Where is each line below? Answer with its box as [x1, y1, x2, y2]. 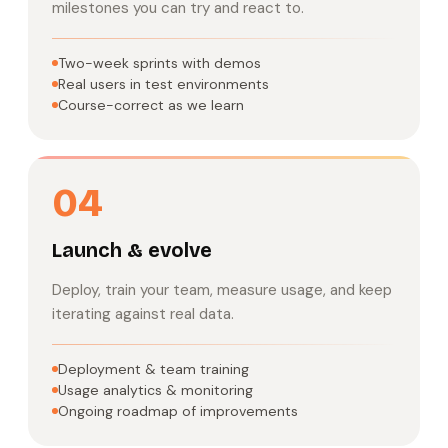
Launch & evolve [52, 238, 212, 263]
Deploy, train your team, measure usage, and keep [52, 279, 392, 300]
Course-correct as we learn [58, 96, 244, 115]
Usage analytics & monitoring [58, 380, 253, 399]
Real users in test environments [58, 75, 269, 94]
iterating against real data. [52, 303, 234, 324]
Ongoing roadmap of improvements [58, 401, 298, 420]
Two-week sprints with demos [58, 54, 261, 73]
